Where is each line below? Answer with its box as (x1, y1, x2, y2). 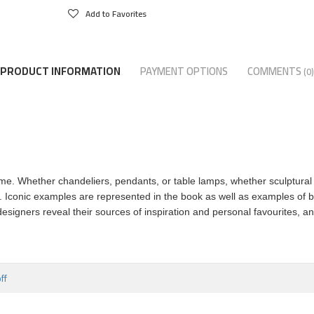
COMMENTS (247, 61, 303, 81)
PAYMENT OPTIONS (140, 61, 228, 81)
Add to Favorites (86, 6, 146, 22)
